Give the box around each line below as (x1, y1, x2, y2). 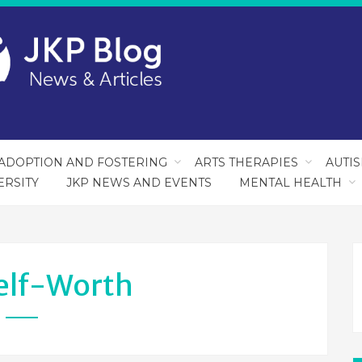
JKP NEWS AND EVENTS (65, 175, 212, 190)
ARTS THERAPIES (195, 155, 298, 170)
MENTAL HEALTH (238, 175, 342, 190)
